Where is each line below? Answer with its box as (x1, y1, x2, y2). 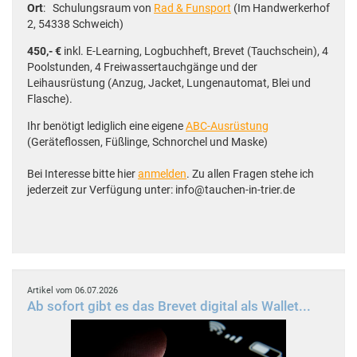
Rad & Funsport (154, 2, 231, 15)
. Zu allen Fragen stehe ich (186, 167, 314, 181)
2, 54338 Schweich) (27, 18, 124, 31)
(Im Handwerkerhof (231, 2, 330, 15)
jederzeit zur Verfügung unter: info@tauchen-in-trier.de (27, 183, 295, 197)
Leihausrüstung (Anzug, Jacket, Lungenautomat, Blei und (27, 76, 311, 90)
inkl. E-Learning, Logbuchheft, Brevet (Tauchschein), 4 (61, 45, 328, 58)
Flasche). (27, 92, 73, 106)
